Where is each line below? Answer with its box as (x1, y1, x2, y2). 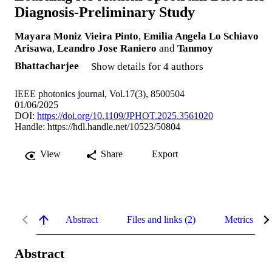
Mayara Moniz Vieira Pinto (15, 30, 138, 42)
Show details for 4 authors (91, 60, 203, 72)
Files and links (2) (127, 214, 195, 225)
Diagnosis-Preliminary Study (15, 4, 195, 21)
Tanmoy (177, 42, 213, 54)
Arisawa (15, 42, 52, 54)
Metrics (225, 214, 253, 225)
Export (152, 148, 178, 159)
